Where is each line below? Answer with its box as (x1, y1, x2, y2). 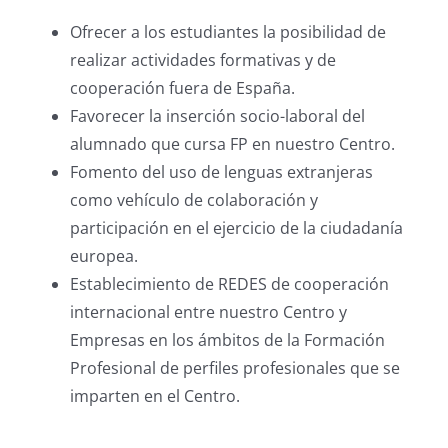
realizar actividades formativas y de (69, 48, 336, 71)
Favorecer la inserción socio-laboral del (69, 104, 365, 127)
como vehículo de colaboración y (69, 188, 318, 211)
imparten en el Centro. (69, 384, 240, 407)
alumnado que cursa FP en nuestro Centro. (69, 132, 395, 155)
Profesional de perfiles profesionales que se (69, 356, 400, 379)
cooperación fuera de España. (69, 76, 295, 99)
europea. (69, 244, 138, 267)
